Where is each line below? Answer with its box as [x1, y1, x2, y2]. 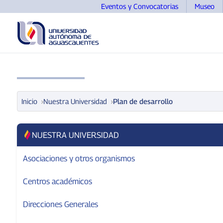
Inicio [21, 97, 37, 106]
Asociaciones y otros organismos [22, 153, 135, 163]
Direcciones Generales [22, 199, 98, 209]
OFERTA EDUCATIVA [92, 61, 164, 71]
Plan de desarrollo [112, 97, 173, 106]
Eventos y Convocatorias [101, 2, 178, 10]
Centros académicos [22, 176, 92, 186]
